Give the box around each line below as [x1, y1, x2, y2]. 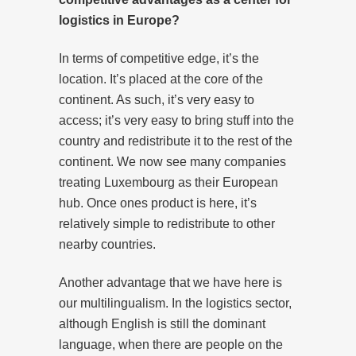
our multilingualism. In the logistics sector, [59, 296, 292, 310]
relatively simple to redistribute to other [59, 216, 275, 230]
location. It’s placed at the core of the [59, 72, 263, 86]
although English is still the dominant [59, 316, 265, 331]
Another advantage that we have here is [59, 275, 282, 289]
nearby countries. [59, 237, 156, 251]
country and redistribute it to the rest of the [59, 133, 292, 148]
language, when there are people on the [59, 337, 283, 351]
